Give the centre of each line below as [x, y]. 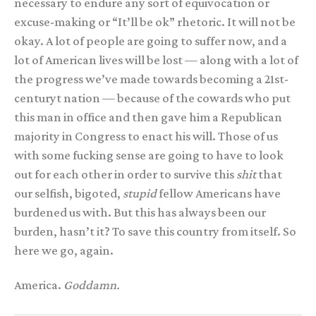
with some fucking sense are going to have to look [149, 156]
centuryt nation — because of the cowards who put [152, 98]
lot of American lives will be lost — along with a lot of [156, 60]
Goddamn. [91, 285]
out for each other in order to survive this [125, 175]
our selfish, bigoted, [68, 194]
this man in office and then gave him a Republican [148, 117]
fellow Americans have [219, 194]
